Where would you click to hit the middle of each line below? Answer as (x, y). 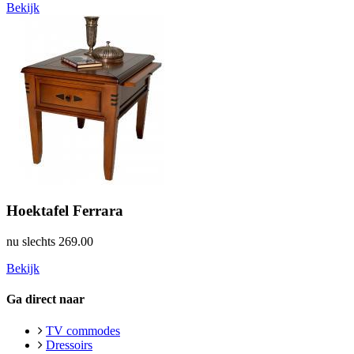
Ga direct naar (45, 299)
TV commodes (83, 330)
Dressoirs (69, 345)
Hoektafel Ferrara (65, 211)
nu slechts (32, 242)
